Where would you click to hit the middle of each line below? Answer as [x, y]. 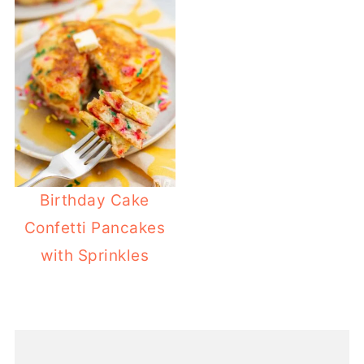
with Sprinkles [95, 256]
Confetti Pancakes [95, 228]
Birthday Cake [95, 201]
